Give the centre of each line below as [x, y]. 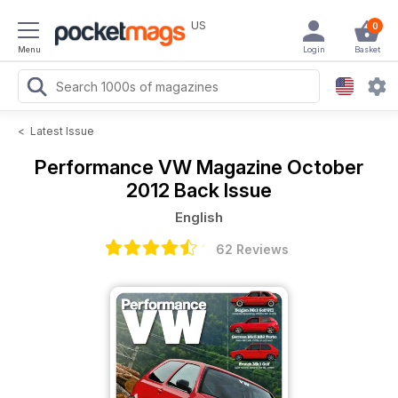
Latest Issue [62, 131]
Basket [367, 49]
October [325, 167]
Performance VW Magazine [161, 167]
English [199, 217]
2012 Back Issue [199, 190]
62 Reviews [252, 249]
